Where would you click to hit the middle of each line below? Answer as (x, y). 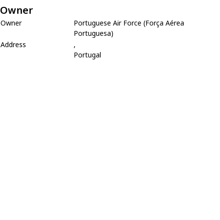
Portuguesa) (94, 33)
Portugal (87, 55)
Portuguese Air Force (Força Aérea (129, 23)
